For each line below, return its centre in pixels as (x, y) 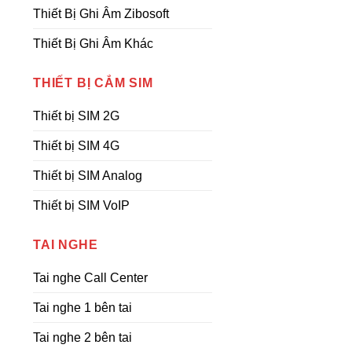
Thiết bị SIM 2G (76, 116)
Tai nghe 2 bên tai (82, 337)
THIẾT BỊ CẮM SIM (93, 83)
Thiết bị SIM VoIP (81, 205)
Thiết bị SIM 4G (76, 146)
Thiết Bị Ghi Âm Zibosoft (101, 14)
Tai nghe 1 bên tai (82, 308)
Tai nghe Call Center (90, 278)
